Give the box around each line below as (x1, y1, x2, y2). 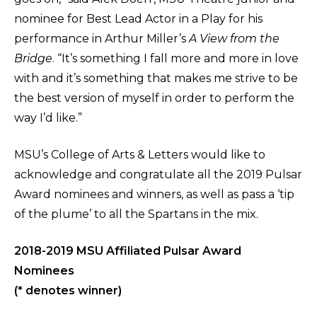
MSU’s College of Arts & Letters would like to (14, 148, 265, 162)
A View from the (189, 32, 279, 46)
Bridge (14, 52, 52, 66)
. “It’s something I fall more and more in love (52, 52, 299, 66)
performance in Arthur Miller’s (14, 32, 189, 46)
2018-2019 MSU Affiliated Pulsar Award (14, 244, 241, 258)
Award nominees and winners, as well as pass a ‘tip (14, 188, 294, 202)
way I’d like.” (14, 111, 82, 125)
